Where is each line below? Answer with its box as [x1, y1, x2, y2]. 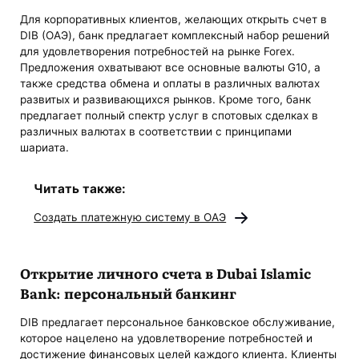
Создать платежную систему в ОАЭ [34, 210, 227, 224]
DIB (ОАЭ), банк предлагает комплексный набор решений [20, 29, 330, 42]
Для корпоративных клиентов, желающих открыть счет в [20, 13, 328, 26]
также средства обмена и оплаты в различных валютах [20, 77, 321, 91]
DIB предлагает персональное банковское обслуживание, [20, 316, 336, 329]
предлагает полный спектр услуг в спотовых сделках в [20, 109, 319, 123]
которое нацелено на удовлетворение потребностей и [20, 332, 313, 345]
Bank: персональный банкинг [20, 283, 237, 304]
